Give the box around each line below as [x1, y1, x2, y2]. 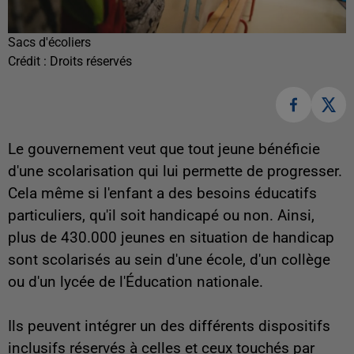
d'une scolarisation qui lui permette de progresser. [8, 162, 342, 180]
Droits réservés [50, 54, 132, 70]
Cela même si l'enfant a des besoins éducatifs [8, 184, 317, 202]
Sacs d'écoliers [8, 35, 91, 51]
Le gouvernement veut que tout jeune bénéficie [8, 140, 320, 158]
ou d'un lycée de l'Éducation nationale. [8, 273, 263, 291]
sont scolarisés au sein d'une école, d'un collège [8, 250, 330, 269]
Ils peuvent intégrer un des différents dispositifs [8, 317, 330, 335]
